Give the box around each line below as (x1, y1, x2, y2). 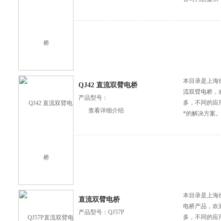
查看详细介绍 (88, 107, 124, 114)
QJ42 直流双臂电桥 (78, 81, 138, 89)
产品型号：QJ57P (78, 209, 124, 216)
